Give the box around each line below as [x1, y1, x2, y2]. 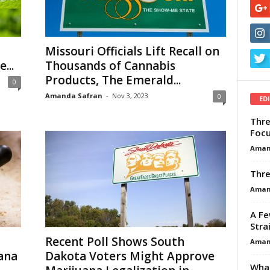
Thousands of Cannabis [45, 58, 175, 74]
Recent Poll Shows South [45, 234, 184, 250]
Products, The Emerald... [45, 72, 181, 88]
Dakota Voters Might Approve [45, 248, 215, 264]
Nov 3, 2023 [111, 91, 148, 100]
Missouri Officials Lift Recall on [45, 43, 219, 59]
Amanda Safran [45, 91, 102, 100]
